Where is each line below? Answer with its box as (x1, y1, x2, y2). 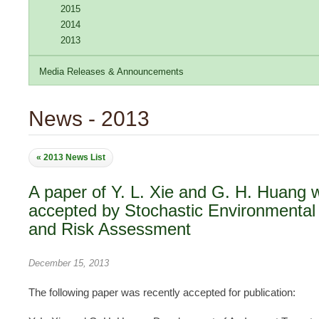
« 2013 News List (36, 152, 105, 162)
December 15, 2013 (28, 258, 109, 268)
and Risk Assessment (28, 219, 191, 239)
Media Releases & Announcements (39, 66, 184, 77)
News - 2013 (28, 107, 150, 130)
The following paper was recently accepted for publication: (28, 286, 296, 298)
